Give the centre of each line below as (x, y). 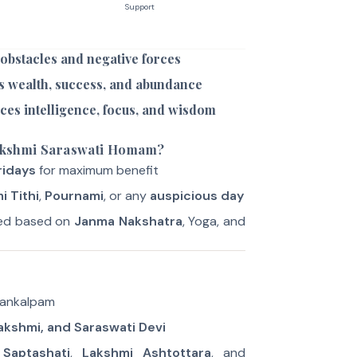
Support (139, 7)
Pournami (74, 196)
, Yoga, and (214, 221)
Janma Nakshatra (128, 221)
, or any (126, 196)
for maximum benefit (97, 170)
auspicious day (196, 196)
